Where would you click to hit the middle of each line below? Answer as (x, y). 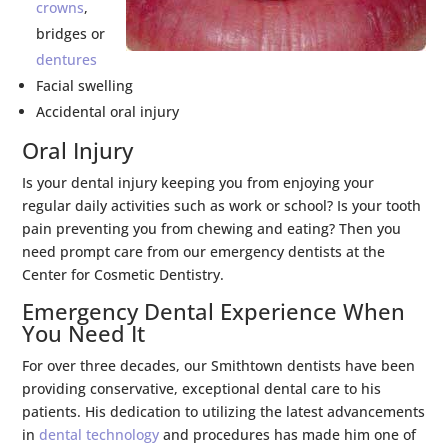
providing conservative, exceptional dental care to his (202, 388)
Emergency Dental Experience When (214, 310)
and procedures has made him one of (288, 434)
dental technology (99, 434)
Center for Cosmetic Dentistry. (123, 274)
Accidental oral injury (108, 111)
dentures (67, 59)
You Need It (84, 332)
